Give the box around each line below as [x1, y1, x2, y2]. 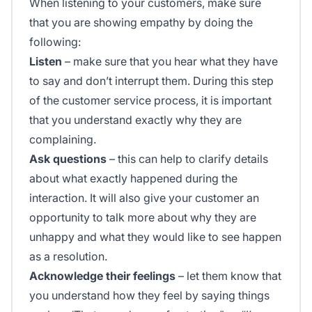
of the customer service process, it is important [29, 93, 272, 107]
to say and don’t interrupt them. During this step [29, 73, 274, 88]
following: [29, 34, 81, 49]
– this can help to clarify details [107, 151, 268, 166]
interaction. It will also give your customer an [29, 190, 259, 205]
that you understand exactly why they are [29, 112, 242, 127]
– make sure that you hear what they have [62, 54, 278, 68]
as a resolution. [29, 249, 107, 263]
